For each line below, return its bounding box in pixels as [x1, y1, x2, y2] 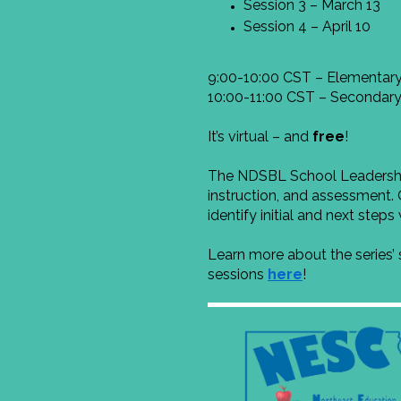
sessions [208, 265, 268, 283]
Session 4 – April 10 [243, 18, 371, 35]
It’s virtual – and [208, 127, 312, 145]
